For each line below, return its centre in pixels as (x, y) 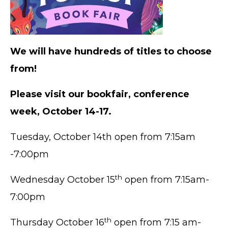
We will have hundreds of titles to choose (111, 52)
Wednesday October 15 (63, 180)
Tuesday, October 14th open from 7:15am (103, 137)
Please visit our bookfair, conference (100, 94)
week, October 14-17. (61, 112)
